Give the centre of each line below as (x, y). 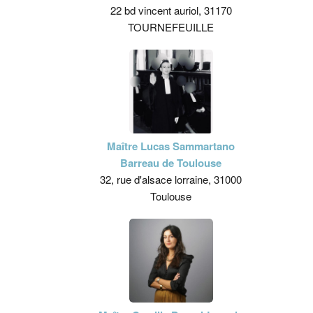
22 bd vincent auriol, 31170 (171, 10)
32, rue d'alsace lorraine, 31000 (171, 179)
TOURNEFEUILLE (171, 27)
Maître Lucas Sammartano (171, 146)
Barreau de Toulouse (171, 163)
